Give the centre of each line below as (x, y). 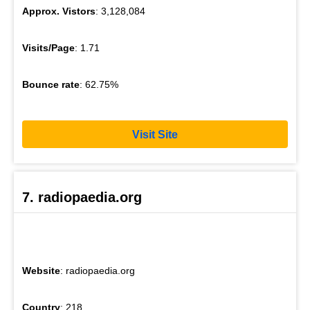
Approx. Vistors (59, 11)
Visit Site (155, 134)
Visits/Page (48, 48)
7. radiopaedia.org (82, 198)
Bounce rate (51, 85)
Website (41, 271)
